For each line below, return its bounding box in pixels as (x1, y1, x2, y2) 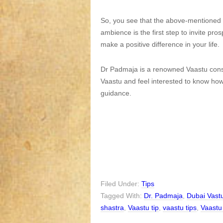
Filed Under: (101, 180, 141, 188)
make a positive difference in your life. (101, 40, 220, 48)
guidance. (101, 89, 131, 97)
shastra (101, 204, 124, 212)
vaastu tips (163, 204, 197, 212)
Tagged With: (101, 192, 144, 200)
